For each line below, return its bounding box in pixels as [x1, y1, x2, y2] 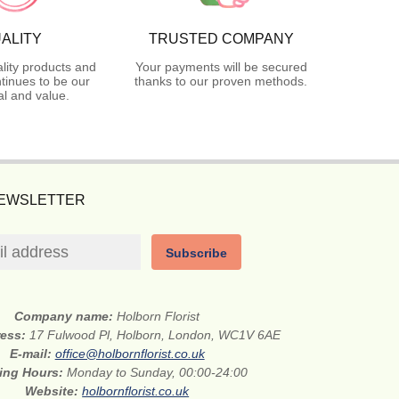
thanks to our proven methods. [134, 73, 307, 88]
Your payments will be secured [134, 59, 307, 74]
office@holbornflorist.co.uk [54, 346, 205, 361]
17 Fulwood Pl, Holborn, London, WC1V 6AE [29, 327, 281, 342]
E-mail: [9, 346, 55, 361]
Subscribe [166, 245, 228, 260]
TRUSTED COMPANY [148, 30, 294, 46]
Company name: [14, 308, 118, 323]
